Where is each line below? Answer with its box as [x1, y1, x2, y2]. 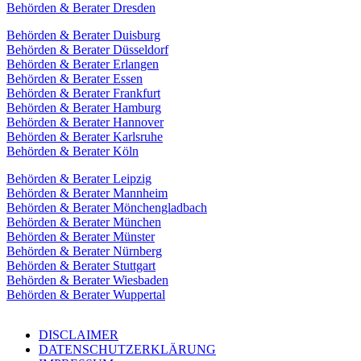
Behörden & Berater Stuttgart [6, 258, 156, 272]
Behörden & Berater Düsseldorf [6, 42, 168, 56]
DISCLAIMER [39, 327, 118, 342]
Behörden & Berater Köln [6, 143, 139, 158]
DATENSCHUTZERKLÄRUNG [39, 342, 216, 356]
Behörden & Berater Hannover [6, 114, 164, 129]
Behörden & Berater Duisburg [6, 27, 160, 42]
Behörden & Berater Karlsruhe [6, 129, 163, 143]
